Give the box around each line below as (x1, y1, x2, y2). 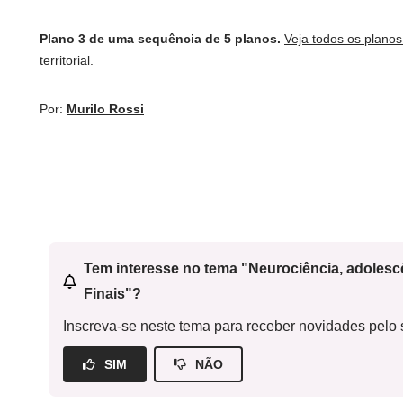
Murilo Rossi (67, 102, 144, 116)
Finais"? (83, 286, 141, 301)
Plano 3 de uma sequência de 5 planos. (40, 31, 281, 46)
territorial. (40, 53, 94, 67)
